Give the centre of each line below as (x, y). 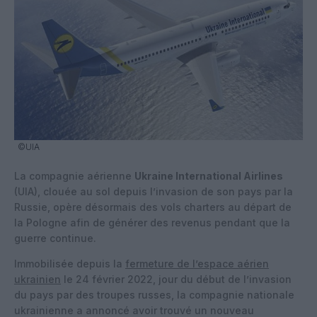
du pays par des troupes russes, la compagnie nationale (154, 294)
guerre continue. (55, 238)
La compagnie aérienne (74, 175)
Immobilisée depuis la (70, 263)
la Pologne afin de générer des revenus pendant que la (152, 222)
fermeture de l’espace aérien (197, 263)
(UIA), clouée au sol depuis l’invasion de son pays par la (154, 191)
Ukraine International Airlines (209, 175)
